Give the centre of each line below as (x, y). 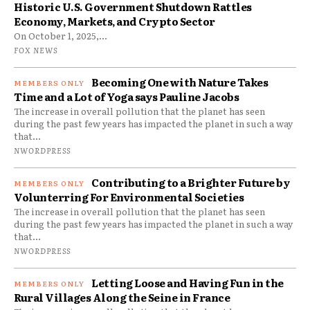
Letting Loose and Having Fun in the (188, 282)
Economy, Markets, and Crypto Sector (115, 21)
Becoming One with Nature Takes (180, 82)
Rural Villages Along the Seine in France (122, 297)
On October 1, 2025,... (61, 35)
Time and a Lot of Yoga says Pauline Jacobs (126, 96)
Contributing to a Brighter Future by (191, 182)
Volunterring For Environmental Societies (129, 197)
